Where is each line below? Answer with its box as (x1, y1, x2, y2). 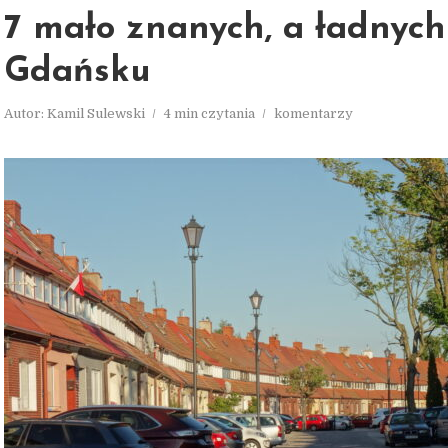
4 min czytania (164, 106, 255, 121)
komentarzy (274, 106, 353, 121)
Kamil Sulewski (47, 106, 145, 121)
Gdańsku (4, 55, 151, 90)
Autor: (4, 106, 47, 121)
